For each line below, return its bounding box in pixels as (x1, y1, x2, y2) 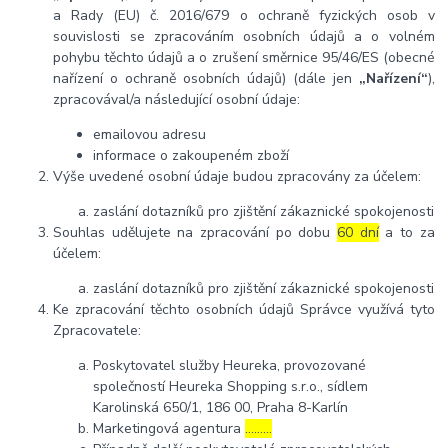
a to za (378, 222, 435, 242)
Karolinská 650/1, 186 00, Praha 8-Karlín (93, 397, 349, 417)
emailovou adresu (93, 124, 207, 144)
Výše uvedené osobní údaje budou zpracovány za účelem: (53, 166, 422, 186)
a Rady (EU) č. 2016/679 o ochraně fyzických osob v (53, 5, 435, 25)
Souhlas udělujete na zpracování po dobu (53, 222, 338, 242)
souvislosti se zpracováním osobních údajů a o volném (53, 26, 435, 46)
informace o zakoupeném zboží (93, 145, 290, 165)
